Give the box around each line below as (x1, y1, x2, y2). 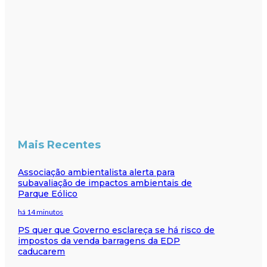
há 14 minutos (18, 207, 64, 216)
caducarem (18, 246, 66, 257)
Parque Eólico (18, 188, 78, 199)
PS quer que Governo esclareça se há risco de (18, 224, 215, 235)
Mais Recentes (18, 138, 101, 151)
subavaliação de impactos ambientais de (18, 177, 193, 188)
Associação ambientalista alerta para (18, 166, 175, 178)
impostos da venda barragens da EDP (18, 235, 181, 246)
